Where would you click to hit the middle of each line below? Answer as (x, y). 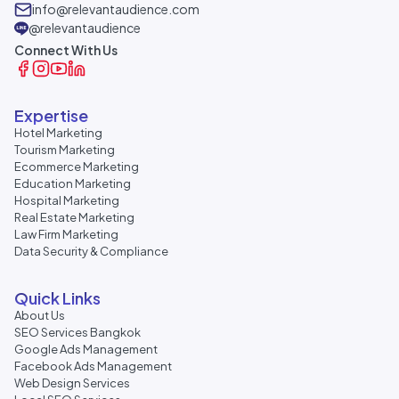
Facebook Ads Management (93, 366)
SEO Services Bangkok (77, 332)
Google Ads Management (86, 349)
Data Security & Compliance (91, 251)
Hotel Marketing (58, 133)
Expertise (51, 115)
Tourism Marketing (65, 150)
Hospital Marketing (67, 200)
